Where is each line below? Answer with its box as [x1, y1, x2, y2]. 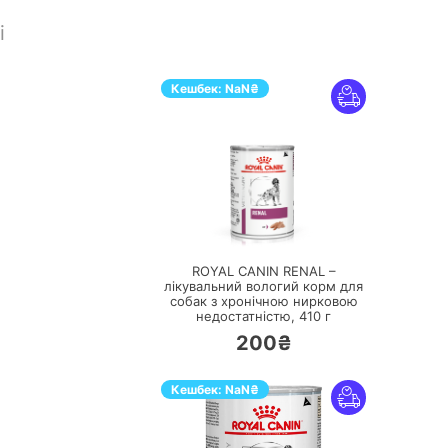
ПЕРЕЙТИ [255, 218, 312, 234]
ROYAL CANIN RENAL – [191, 263, 336, 279]
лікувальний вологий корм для [164, 278, 363, 294]
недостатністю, [196, 308, 299, 324]
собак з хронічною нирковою [169, 293, 358, 309]
